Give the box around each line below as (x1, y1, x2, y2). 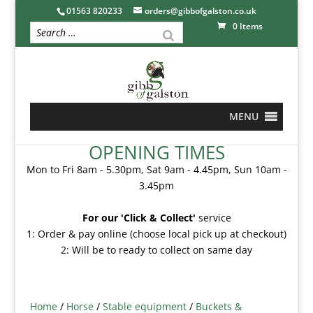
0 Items (232, 20, 263, 32)
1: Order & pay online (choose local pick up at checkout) (27, 227, 286, 240)
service (195, 211, 231, 224)
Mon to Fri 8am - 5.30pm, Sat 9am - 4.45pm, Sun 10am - (26, 163, 287, 176)
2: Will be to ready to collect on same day (61, 243, 252, 256)
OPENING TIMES (88, 140, 225, 165)
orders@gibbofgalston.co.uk (144, 5, 256, 17)
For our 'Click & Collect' (82, 211, 196, 224)
